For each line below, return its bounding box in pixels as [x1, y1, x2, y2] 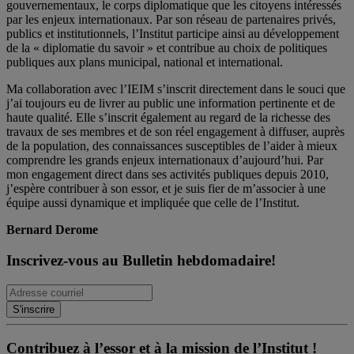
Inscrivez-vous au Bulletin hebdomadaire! [6, 251, 276, 269]
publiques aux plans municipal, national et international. [6, 55, 283, 70]
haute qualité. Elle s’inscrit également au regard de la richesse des [6, 111, 330, 125]
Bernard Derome [6, 223, 98, 237]
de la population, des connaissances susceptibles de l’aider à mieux [6, 139, 337, 153]
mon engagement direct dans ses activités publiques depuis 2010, [6, 168, 329, 182]
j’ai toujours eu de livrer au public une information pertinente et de [6, 96, 335, 111]
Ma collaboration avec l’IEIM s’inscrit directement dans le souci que [6, 82, 345, 96]
